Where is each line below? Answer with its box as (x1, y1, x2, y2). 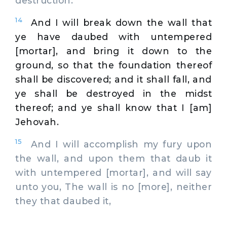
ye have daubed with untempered (15, 31, 212, 42)
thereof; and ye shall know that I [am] (15, 102, 212, 113)
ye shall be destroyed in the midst (15, 88, 212, 99)
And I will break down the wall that (30, 17, 212, 28)
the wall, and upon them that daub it (15, 153, 212, 164)
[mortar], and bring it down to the (15, 45, 212, 56)
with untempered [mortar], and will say (15, 167, 212, 178)
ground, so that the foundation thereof (15, 59, 212, 70)
